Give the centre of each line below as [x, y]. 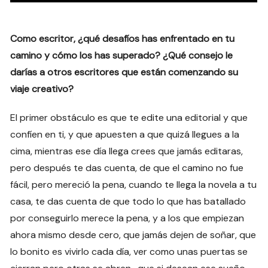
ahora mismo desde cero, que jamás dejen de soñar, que [133, 235]
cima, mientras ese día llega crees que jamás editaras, [127, 151]
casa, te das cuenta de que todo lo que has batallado [128, 202]
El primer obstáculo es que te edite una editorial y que [129, 118]
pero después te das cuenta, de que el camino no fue [127, 168]
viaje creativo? [42, 89]
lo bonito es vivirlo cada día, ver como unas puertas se [129, 252]
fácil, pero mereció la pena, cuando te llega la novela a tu [134, 185]
